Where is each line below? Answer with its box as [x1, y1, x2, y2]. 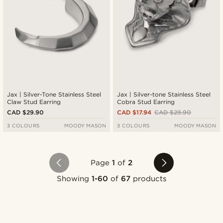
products [130, 174, 167, 183]
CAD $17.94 [117, 108, 152, 116]
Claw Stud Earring [7, 98, 61, 106]
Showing [56, 174, 92, 183]
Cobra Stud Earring [117, 98, 175, 106]
